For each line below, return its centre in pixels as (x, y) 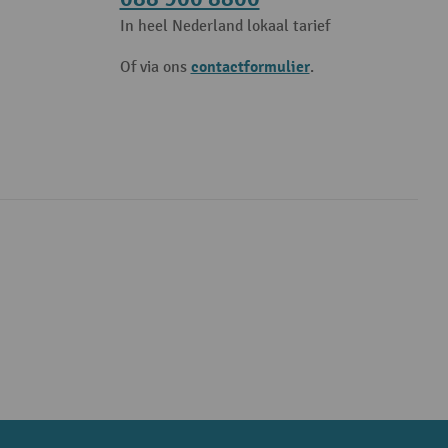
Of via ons (155, 67)
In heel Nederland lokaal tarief (224, 26)
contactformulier (250, 67)
